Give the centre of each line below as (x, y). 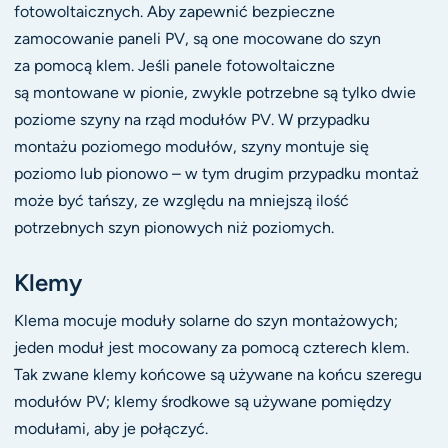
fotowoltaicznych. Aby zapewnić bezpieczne (174, 12)
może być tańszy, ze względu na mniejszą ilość (181, 201)
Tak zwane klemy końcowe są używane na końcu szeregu (217, 375)
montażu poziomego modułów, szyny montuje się (191, 147)
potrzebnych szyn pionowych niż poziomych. (173, 228)
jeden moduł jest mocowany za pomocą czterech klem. (211, 348)
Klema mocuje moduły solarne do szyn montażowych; (205, 321)
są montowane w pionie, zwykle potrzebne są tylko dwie (214, 93)
